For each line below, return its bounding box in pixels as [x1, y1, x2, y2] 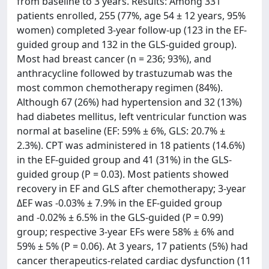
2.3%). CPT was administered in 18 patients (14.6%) [17, 139, 245, 152]
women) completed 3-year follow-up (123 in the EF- [17, 23, 247, 37]
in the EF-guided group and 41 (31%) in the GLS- [17, 153, 232, 166]
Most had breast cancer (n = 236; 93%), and [17, 52, 211, 65]
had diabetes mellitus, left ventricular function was [17, 110, 247, 123]
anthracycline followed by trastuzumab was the [17, 67, 232, 80]
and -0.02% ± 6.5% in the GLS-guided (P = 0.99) [17, 211, 223, 224]
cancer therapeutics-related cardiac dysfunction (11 [17, 254, 251, 267]
